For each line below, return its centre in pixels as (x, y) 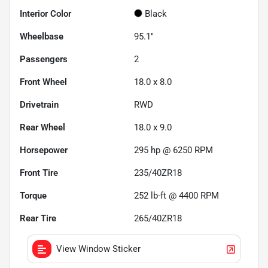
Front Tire (39, 173)
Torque (33, 195)
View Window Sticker (98, 249)
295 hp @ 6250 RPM (173, 150)
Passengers (44, 59)
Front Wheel (43, 82)
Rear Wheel (42, 127)
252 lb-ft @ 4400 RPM (176, 195)
